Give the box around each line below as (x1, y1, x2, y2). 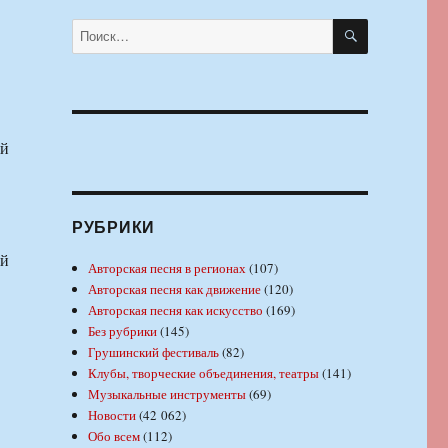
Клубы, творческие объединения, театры (88, 363, 320, 382)
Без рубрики (88, 321, 158, 340)
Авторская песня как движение (88, 279, 262, 298)
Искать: (70, 18, 114, 37)
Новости (88, 405, 137, 424)
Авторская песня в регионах (88, 258, 247, 277)
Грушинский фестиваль (88, 342, 220, 361)
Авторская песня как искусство (88, 300, 264, 319)
